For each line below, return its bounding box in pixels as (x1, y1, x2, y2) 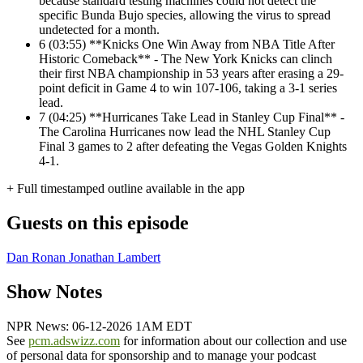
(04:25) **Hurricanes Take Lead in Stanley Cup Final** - (49, 110, 344, 125)
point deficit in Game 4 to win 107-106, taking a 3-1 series (39, 81, 337, 96)
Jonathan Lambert (69, 250, 160, 265)
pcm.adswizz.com (28, 333, 120, 348)
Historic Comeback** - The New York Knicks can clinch (39, 52, 332, 66)
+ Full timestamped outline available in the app (6, 181, 245, 196)
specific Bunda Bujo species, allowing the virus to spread (39, 8, 331, 23)
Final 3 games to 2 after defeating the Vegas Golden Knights (39, 139, 347, 154)
